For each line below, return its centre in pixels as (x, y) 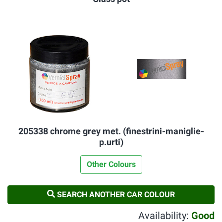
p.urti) (111, 142)
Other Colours (111, 164)
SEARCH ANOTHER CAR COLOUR (115, 194)
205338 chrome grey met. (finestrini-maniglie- (111, 131)
